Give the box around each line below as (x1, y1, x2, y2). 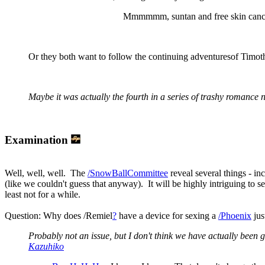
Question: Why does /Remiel (5, 211, 112, 221)
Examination (5, 133, 71, 146)
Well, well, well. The (5, 168, 88, 179)
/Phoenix (218, 211, 251, 221)
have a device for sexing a (117, 211, 218, 221)
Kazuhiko (28, 241, 64, 252)
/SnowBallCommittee (88, 168, 168, 179)
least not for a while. (5, 189, 80, 200)
